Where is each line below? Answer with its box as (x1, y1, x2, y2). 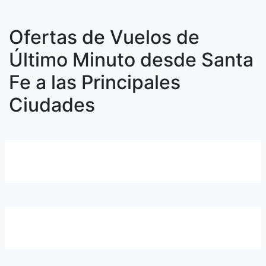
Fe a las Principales (9, 71, 180, 94)
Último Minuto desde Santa (9, 48, 254, 71)
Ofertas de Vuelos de (9, 26, 199, 49)
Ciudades (9, 93, 95, 116)
